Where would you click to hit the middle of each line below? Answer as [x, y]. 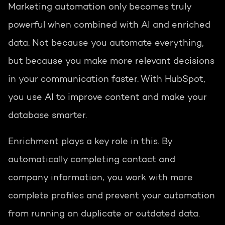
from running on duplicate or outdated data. [104, 215]
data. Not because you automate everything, [106, 44]
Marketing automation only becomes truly [100, 8]
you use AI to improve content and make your [107, 98]
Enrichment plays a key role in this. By [90, 142]
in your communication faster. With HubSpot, [107, 80]
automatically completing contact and [92, 160]
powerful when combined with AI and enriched [109, 26]
